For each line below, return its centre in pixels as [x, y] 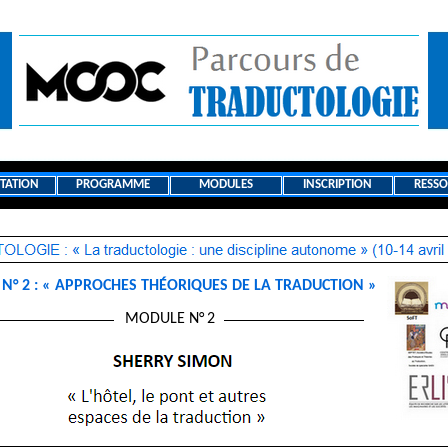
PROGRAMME [113, 184]
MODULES [226, 184]
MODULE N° [164, 319]
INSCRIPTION [337, 184]
